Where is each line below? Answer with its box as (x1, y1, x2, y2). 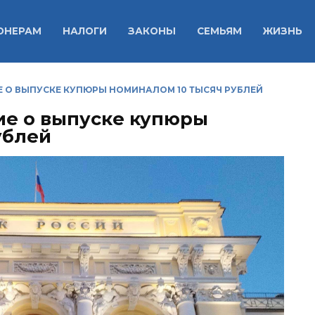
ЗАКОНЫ (127, 25, 176, 37)
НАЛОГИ (62, 25, 107, 37)
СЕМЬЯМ (196, 25, 242, 37)
